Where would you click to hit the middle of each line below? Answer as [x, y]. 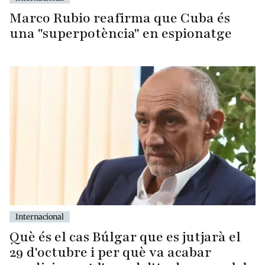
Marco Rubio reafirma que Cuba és [120, 18]
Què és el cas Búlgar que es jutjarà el [125, 237]
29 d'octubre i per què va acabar [110, 252]
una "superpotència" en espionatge [121, 34]
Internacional [40, 216]
